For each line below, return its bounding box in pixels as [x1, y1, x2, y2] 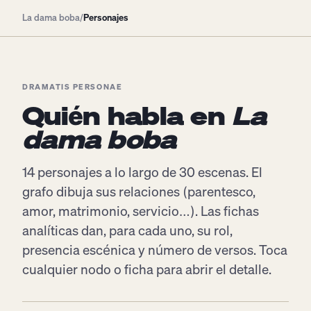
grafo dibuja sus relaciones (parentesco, [22, 183, 255, 200]
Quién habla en [22, 99, 233, 132]
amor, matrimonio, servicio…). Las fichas [22, 202, 259, 219]
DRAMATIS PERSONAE [22, 82, 123, 92]
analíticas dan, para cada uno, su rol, [22, 221, 233, 239]
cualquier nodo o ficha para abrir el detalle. [22, 260, 271, 278]
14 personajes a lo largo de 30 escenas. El [22, 163, 262, 180]
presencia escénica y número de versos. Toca [22, 241, 287, 258]
